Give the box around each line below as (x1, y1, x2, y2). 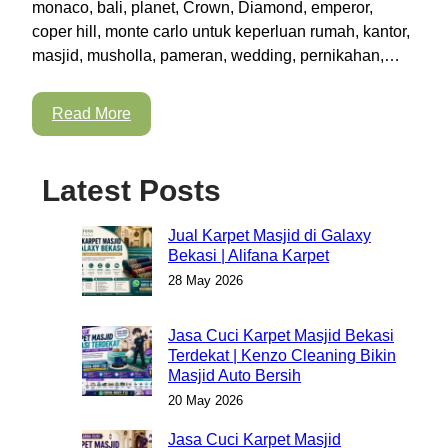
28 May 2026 (168, 272, 243, 288)
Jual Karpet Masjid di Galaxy (168, 226, 371, 244)
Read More (52, 104, 131, 122)
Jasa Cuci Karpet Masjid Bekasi (168, 326, 394, 344)
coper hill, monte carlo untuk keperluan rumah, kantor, (32, 22, 410, 40)
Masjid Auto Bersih (168, 366, 301, 384)
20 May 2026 (168, 392, 243, 408)
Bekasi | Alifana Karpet (168, 246, 329, 264)
